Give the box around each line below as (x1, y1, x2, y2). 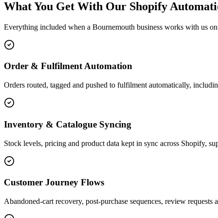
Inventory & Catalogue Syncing (4, 119, 131, 129)
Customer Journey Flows (4, 177, 104, 188)
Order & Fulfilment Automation (4, 61, 132, 72)
